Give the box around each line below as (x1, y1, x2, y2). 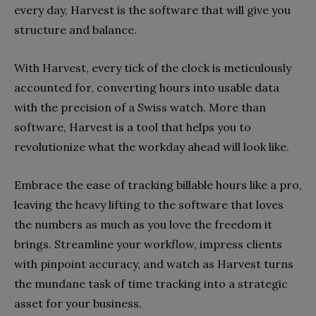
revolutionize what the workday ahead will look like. (14, 139, 289, 154)
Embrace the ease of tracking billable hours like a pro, (14, 177, 302, 192)
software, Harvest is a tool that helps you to (14, 119, 251, 134)
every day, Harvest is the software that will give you (14, 2, 291, 17)
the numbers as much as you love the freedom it (14, 217, 272, 231)
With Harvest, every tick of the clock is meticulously (14, 60, 291, 75)
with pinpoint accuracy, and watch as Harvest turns (14, 256, 293, 271)
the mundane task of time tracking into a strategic (14, 276, 288, 291)
